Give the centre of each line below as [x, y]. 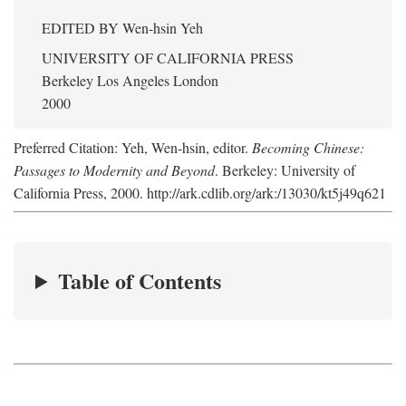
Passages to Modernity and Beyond [114, 170]
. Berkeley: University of [285, 170]
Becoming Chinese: [308, 147]
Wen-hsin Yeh [163, 28]
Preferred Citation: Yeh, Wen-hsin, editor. [133, 147]
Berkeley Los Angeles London [130, 80]
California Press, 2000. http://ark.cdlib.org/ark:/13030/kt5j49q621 [200, 193]
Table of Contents [140, 280]
